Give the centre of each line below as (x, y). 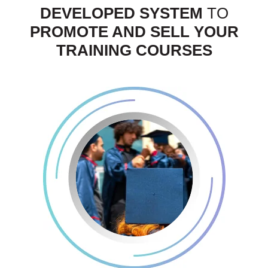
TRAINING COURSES (134, 50)
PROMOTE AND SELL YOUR (134, 32)
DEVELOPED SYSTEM (121, 13)
